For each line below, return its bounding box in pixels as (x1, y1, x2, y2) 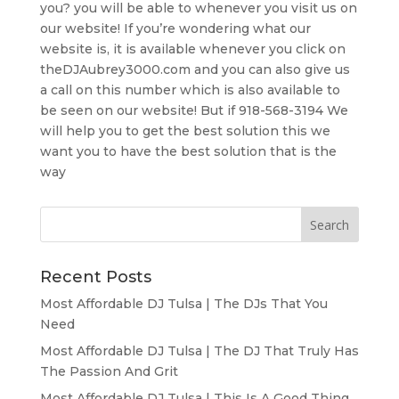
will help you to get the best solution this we (39, 122, 330, 139)
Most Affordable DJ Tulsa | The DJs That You (39, 295, 328, 312)
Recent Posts (39, 266, 151, 287)
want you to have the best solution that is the (39, 142, 337, 159)
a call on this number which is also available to (39, 81, 340, 98)
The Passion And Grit (39, 362, 178, 379)
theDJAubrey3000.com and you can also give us (39, 61, 350, 77)
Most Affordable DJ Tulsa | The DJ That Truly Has (39, 342, 359, 359)
